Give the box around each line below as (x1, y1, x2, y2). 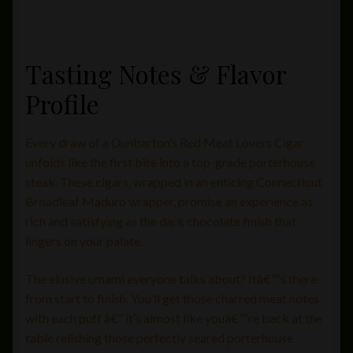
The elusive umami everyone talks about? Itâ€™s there (25, 270, 317, 286)
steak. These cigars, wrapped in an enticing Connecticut (25, 174, 322, 190)
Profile (25, 86, 99, 121)
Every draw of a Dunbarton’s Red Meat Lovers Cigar (25, 135, 304, 150)
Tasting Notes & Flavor (25, 56, 286, 91)
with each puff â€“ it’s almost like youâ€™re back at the (25, 310, 322, 325)
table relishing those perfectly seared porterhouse (25, 329, 293, 345)
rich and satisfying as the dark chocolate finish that (25, 214, 296, 229)
